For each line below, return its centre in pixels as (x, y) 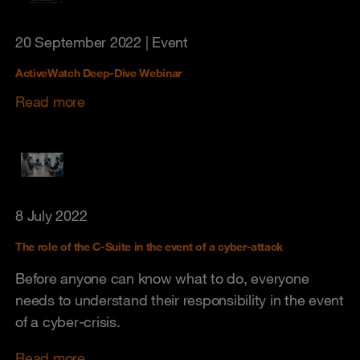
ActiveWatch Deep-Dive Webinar (98, 73)
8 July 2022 (51, 215)
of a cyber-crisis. (68, 321)
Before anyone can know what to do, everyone (162, 278)
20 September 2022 (78, 42)
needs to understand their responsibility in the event (180, 300)
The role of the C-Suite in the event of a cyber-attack (149, 247)
